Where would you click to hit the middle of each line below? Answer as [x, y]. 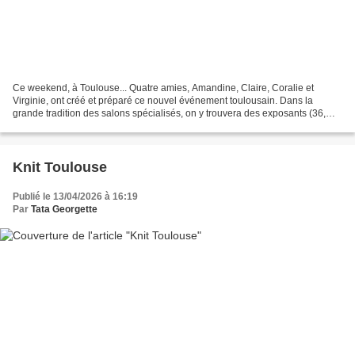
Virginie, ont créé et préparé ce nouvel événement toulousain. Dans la [163, 100]
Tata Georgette [64, 209]
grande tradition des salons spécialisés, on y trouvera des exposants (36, [169, 113]
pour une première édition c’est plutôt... [96, 126]
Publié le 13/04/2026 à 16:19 [75, 196]
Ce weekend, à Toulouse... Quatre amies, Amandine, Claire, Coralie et [163, 88]
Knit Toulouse [60, 167]
